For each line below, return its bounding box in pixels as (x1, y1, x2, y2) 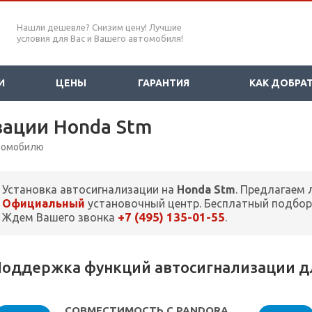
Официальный (2, 197, 85, 210)
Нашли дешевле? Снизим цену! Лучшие (17, 22, 182, 32)
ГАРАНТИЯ (137, 77, 189, 88)
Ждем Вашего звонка (2, 211, 118, 224)
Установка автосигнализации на (2, 183, 177, 196)
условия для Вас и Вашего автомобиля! (17, 33, 183, 43)
